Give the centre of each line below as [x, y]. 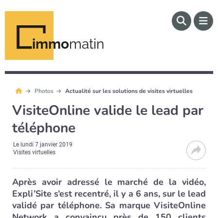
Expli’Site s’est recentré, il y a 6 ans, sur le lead [109, 194]
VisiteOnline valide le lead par [108, 110]
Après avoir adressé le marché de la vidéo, [109, 182]
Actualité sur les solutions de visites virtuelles [129, 91]
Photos [45, 91]
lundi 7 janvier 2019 [47, 145]
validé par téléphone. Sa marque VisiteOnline [109, 205]
